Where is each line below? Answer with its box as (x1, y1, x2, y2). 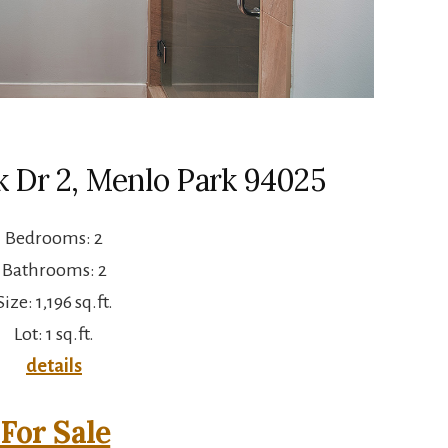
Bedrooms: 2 (5, 227, 103, 248)
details (26, 355, 82, 376)
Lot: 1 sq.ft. (14, 323, 94, 344)
